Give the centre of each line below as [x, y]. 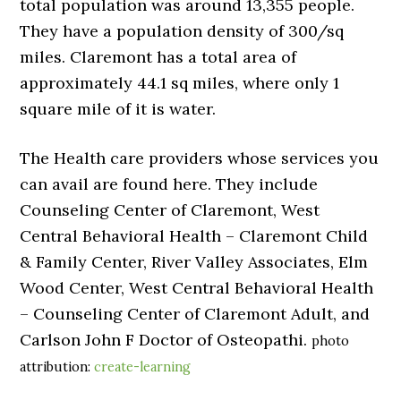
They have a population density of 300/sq [182, 31]
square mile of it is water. [118, 109]
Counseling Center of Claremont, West [170, 210]
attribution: [57, 367]
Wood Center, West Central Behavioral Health [197, 288]
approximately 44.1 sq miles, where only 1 [180, 83]
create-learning [143, 367]
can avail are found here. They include [169, 184]
